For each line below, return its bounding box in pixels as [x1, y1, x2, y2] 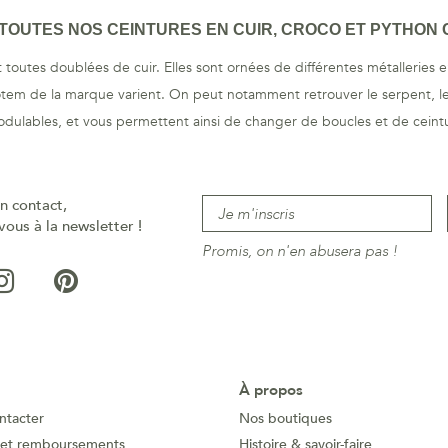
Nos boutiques [239, 409, 332, 429]
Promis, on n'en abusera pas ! [201, 241, 398, 262]
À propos [239, 380, 303, 401]
